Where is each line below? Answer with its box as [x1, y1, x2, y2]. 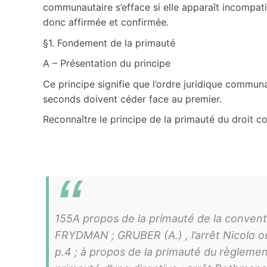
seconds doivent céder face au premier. [43, 92, 222, 105]
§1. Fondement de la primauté [43, 36, 175, 49]
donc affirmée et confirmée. [43, 15, 169, 28]
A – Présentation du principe [43, 57, 170, 70]
